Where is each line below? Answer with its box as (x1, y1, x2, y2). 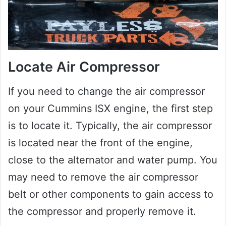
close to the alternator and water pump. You (8, 154, 217, 166)
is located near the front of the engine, (8, 137, 193, 149)
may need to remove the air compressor (8, 171, 198, 184)
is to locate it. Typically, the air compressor (8, 120, 212, 132)
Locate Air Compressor (8, 58, 160, 75)
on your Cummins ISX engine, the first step (8, 102, 213, 115)
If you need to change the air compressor (8, 85, 205, 98)
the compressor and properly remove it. (8, 205, 196, 218)
